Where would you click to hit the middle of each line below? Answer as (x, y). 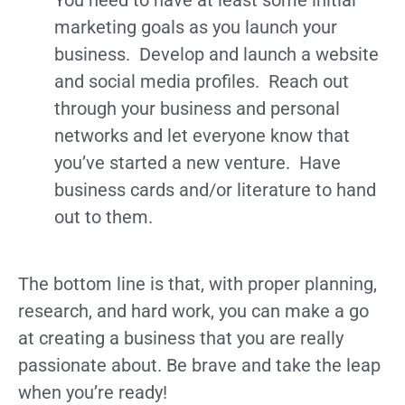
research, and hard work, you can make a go (193, 311)
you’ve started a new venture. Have (198, 162)
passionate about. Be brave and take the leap (199, 366)
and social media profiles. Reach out (202, 81)
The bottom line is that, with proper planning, (198, 284)
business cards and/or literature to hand (215, 189)
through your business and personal (197, 108)
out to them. (104, 217)
